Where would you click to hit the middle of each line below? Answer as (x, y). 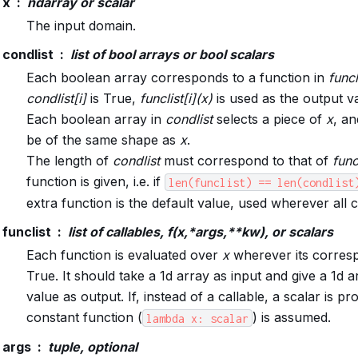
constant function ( (84, 318)
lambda (165, 318)
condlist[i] (56, 99)
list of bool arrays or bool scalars (172, 55)
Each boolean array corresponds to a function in (177, 78)
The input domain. (81, 26)
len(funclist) (210, 182)
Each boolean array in (95, 119)
